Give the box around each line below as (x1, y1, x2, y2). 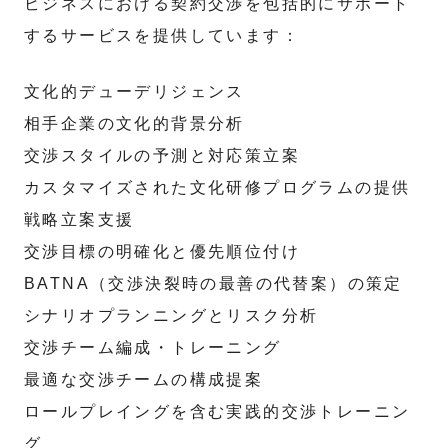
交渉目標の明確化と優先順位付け (24, 243, 300, 260)
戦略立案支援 (24, 211, 135, 228)
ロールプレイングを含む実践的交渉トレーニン (24, 403, 411, 420)
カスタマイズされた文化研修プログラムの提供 (24, 179, 411, 196)
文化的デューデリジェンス (24, 83, 245, 100)
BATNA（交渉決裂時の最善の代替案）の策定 (24, 275, 403, 292)
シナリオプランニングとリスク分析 (24, 307, 319, 324)
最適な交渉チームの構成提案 (24, 371, 264, 388)
